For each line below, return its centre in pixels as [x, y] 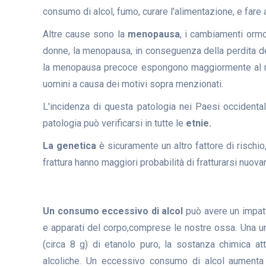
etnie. [199, 123]
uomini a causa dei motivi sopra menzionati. [133, 84]
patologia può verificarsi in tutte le [114, 123]
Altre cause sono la [85, 34]
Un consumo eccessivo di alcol [113, 211]
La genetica [71, 145]
